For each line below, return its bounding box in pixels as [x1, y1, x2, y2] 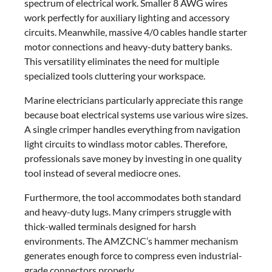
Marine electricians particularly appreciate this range [24, 94, 243, 106]
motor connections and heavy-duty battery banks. [24, 41, 232, 53]
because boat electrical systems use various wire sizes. [24, 109, 248, 121]
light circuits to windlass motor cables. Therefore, [24, 138, 227, 150]
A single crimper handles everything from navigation [24, 123, 240, 135]
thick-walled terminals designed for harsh [24, 220, 196, 233]
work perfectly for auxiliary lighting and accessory [24, 12, 229, 24]
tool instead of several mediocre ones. [24, 167, 180, 179]
